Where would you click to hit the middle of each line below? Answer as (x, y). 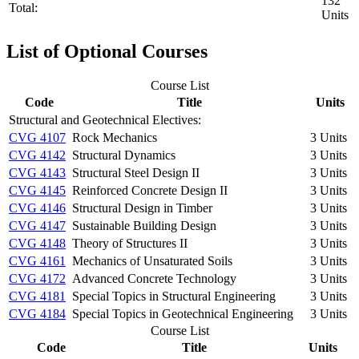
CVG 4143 (37, 172)
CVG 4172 (37, 278)
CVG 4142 (37, 155)
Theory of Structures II (130, 243)
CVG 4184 (37, 313)
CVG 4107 (37, 137)
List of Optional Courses (109, 51)
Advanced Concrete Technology (154, 278)
